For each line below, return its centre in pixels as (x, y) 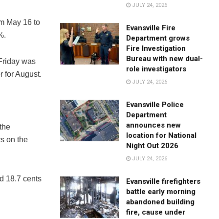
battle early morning (161, 191)
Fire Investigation (156, 48)
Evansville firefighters (164, 181)
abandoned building (161, 202)
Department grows (158, 38)
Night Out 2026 (153, 145)
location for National (162, 135)
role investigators (156, 69)
